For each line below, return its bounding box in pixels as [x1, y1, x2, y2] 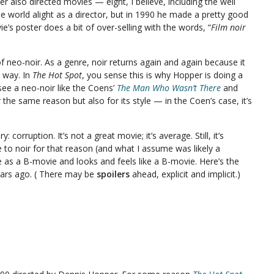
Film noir [211, 21, 246, 33]
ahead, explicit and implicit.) [130, 168, 240, 180]
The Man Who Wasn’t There [117, 82, 221, 94]
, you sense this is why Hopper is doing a [82, 69, 243, 81]
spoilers [97, 168, 130, 180]
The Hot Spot [32, 69, 82, 81]
